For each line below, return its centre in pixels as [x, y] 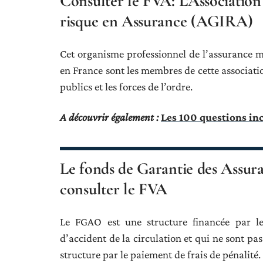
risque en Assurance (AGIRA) [156, 21]
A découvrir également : [109, 117]
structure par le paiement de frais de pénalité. [160, 254]
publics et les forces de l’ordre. [126, 87]
